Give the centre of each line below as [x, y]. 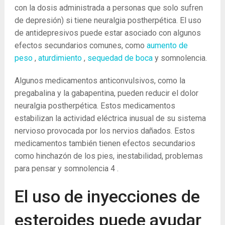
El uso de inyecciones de [107, 196]
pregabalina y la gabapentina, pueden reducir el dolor [106, 93]
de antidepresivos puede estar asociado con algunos [107, 33]
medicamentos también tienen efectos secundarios [105, 143]
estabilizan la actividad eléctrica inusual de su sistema [110, 118]
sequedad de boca [120, 58]
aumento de [167, 45]
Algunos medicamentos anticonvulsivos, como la [100, 81]
